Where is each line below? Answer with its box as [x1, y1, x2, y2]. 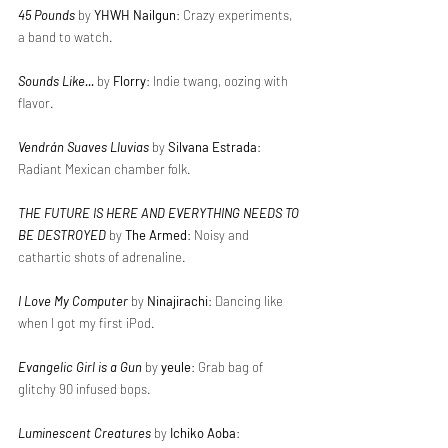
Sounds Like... [18, 73, 94, 89]
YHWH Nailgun [94, 7, 176, 23]
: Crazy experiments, [176, 7, 295, 23]
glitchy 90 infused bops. [18, 381, 151, 397]
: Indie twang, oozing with [146, 73, 291, 89]
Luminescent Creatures [18, 425, 151, 441]
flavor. [18, 95, 54, 111]
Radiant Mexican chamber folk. [18, 161, 191, 177]
